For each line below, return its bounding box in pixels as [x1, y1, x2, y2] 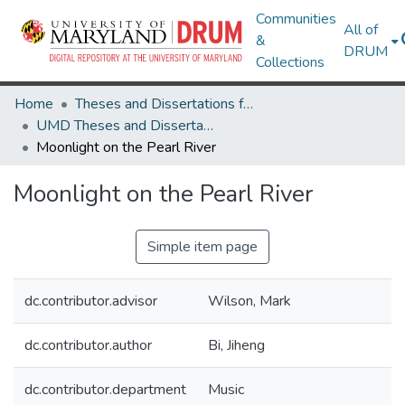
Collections [256, 52, 325, 72]
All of [344, 20, 379, 40]
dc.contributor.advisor [24, 291, 157, 311]
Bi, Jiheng [208, 335, 265, 355]
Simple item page [147, 237, 258, 257]
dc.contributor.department [24, 380, 186, 400]
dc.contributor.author [24, 335, 152, 355]
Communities [256, 9, 337, 29]
